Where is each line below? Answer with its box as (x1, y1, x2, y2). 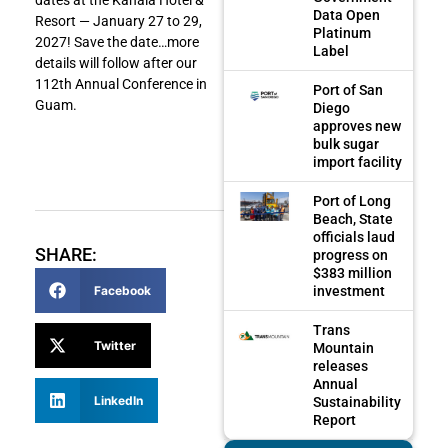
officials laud (313, 228, 396, 245)
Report (313, 411, 357, 428)
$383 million (313, 264, 393, 281)
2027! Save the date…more (35, 33, 199, 50)
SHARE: (35, 244, 97, 266)
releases (313, 357, 369, 374)
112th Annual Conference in (35, 75, 207, 92)
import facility (313, 153, 403, 170)
